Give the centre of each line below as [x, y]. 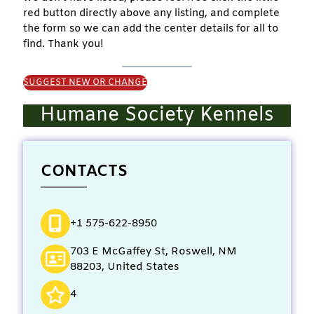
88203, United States [124, 267]
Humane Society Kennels [157, 115]
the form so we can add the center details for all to [151, 28]
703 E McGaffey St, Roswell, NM [153, 251]
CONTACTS [84, 172]
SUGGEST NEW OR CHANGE [85, 82]
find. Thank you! [63, 44]
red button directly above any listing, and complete [151, 13]
